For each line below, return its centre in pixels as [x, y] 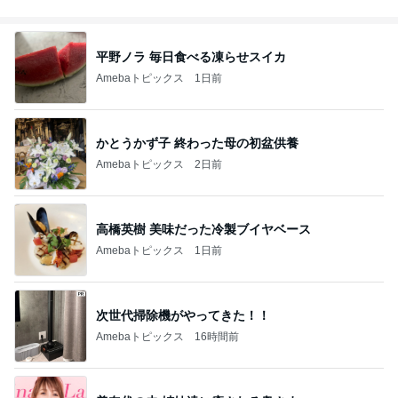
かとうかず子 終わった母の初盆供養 [197, 143]
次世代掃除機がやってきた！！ [183, 315]
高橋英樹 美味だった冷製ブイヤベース [203, 229]
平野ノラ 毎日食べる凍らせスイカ [191, 56]
